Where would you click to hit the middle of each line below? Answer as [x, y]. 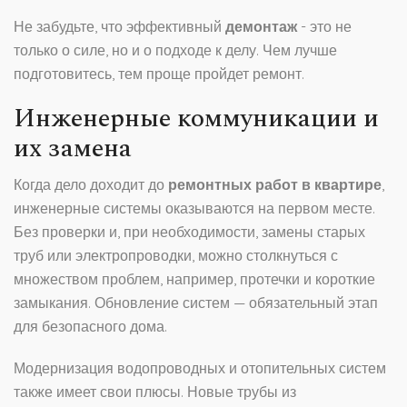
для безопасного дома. [90, 327]
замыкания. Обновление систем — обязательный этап [196, 303]
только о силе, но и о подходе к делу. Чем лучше [175, 50]
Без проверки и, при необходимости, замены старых [189, 232]
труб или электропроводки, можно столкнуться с [176, 256]
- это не [324, 27]
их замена [73, 149]
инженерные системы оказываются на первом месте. [194, 208]
